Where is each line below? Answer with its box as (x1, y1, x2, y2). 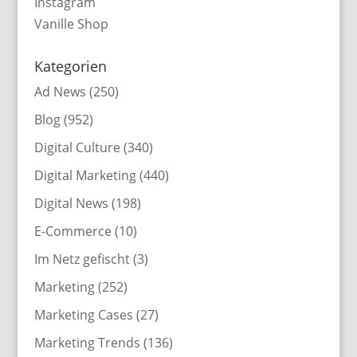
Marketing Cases (33, 305, 133, 324)
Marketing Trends (33, 333, 140, 351)
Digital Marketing (33, 166, 136, 184)
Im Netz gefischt (33, 249, 130, 268)
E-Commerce (33, 222, 112, 240)
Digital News (33, 194, 108, 212)
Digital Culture (33, 138, 120, 156)
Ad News (33, 82, 86, 100)
